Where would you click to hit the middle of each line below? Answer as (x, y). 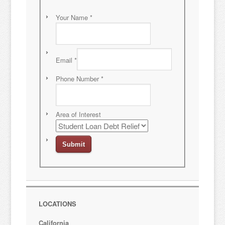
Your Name (73, 17)
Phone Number (79, 78)
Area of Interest (80, 114)
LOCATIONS (58, 203)
